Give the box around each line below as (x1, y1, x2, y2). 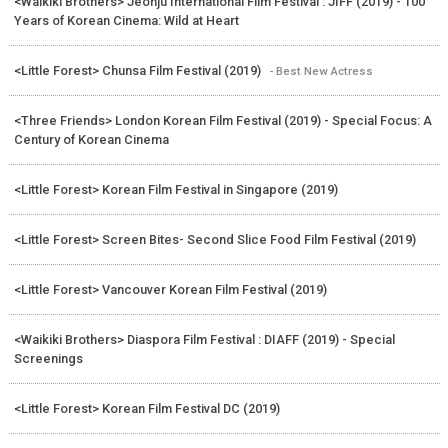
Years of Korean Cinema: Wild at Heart (13, 12, 239, 28)
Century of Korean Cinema (13, 131, 169, 147)
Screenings (13, 350, 83, 366)
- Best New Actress (268, 63, 373, 78)
